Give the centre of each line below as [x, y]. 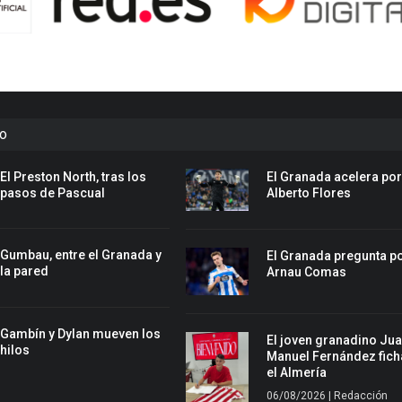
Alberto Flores [309, 192]
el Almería [297, 372]
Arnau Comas [307, 272]
